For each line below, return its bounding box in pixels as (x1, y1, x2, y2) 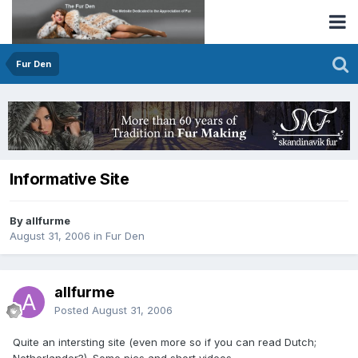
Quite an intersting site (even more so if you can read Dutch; (13, 335, 316, 348)
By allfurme (10, 214, 70, 228)
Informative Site (10, 169, 129, 189)
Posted (54, 303, 92, 316)
